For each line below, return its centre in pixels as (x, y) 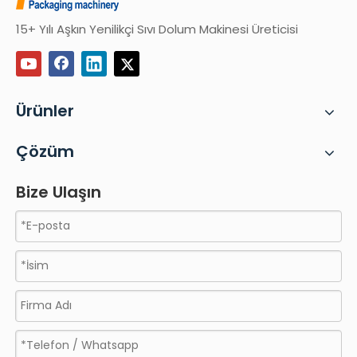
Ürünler (45, 110)
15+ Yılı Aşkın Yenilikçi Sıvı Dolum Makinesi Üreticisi (157, 29)
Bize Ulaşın (59, 192)
